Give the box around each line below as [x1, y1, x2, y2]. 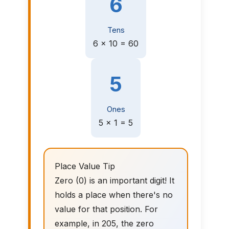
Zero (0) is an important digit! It [54, 175, 174, 186]
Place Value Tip [54, 161, 115, 172]
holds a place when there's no [54, 190, 173, 200]
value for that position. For [54, 204, 158, 215]
